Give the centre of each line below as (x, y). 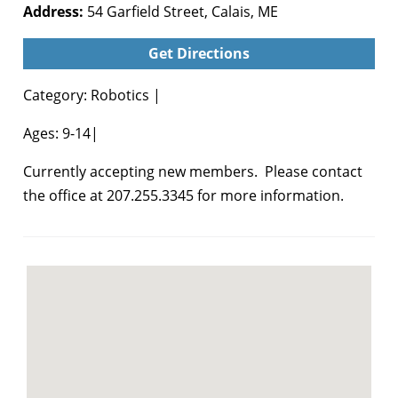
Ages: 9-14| (61, 133)
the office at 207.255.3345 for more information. (183, 195)
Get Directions (199, 53)
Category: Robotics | (92, 95)
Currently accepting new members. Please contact (193, 171)
